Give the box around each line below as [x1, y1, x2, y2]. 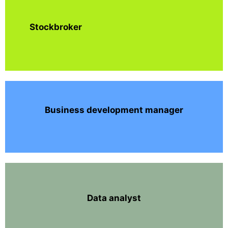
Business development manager [45, 105, 183, 116]
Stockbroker [30, 21, 82, 32]
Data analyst [87, 192, 141, 203]
